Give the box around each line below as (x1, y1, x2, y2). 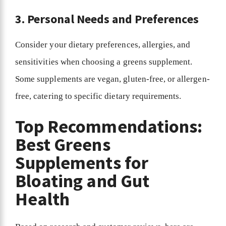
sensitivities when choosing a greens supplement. (15, 56, 193, 67)
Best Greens (15, 133, 110, 156)
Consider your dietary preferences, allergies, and (15, 39, 191, 49)
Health (15, 188, 74, 211)
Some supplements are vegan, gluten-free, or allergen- (15, 74, 210, 84)
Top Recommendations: (15, 115, 202, 138)
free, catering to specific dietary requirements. (15, 91, 184, 101)
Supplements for (15, 151, 148, 175)
